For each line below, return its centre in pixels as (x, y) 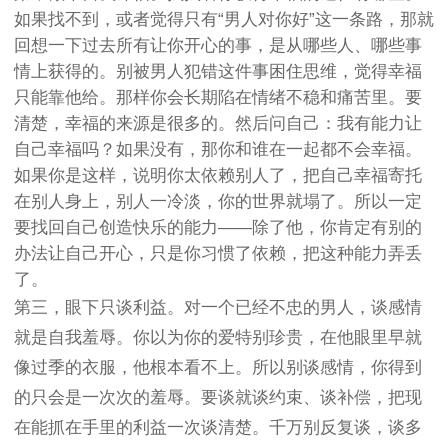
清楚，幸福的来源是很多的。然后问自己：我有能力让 (218, 124)
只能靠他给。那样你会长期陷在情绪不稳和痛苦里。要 (218, 98)
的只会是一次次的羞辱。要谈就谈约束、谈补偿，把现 (218, 398)
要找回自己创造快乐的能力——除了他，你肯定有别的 (218, 228)
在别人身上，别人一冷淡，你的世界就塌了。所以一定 (218, 202)
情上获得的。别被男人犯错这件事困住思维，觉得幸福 (218, 72)
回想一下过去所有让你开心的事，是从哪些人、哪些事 (218, 46)
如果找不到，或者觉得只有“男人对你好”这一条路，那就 (224, 20)
